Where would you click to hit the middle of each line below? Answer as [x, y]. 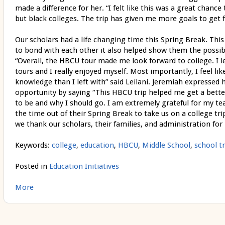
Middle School [166, 145]
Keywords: [33, 145]
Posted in [32, 166]
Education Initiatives [84, 166]
